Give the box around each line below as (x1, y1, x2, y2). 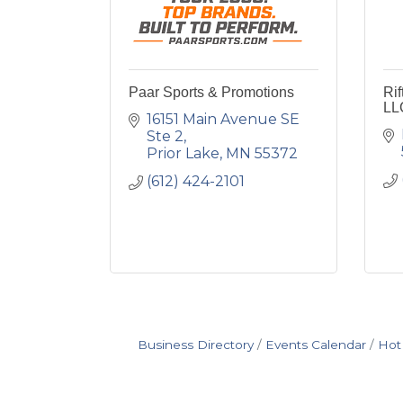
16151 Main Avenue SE (147, 111, 300, 128)
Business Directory (137, 337, 254, 352)
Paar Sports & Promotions (129, 85, 294, 100)
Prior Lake (147, 145, 219, 162)
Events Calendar (264, 337, 366, 352)
